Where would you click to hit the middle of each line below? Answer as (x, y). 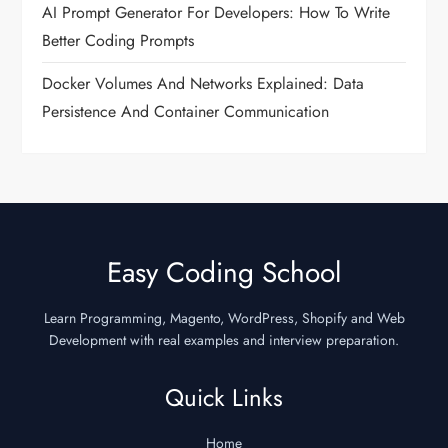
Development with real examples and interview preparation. (224, 340)
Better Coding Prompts (118, 41)
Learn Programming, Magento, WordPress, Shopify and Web (224, 318)
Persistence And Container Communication (186, 112)
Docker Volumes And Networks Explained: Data (203, 84)
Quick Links (224, 398)
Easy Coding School (224, 273)
